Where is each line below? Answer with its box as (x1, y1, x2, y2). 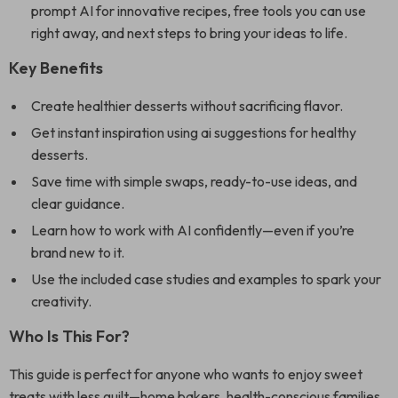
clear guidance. (31, 195, 124, 212)
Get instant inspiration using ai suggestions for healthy (31, 123, 356, 141)
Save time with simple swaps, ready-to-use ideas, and (31, 172, 357, 190)
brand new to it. (31, 243, 124, 261)
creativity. (31, 292, 92, 310)
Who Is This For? (9, 326, 130, 346)
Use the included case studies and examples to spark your (31, 270, 381, 288)
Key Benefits (9, 58, 103, 78)
